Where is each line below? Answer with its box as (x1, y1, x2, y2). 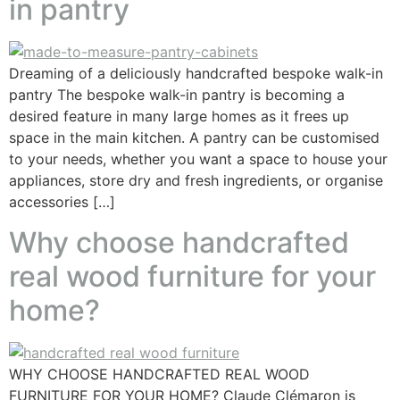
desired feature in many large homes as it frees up (9, 107, 349, 126)
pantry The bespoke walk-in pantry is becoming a (9, 86, 345, 104)
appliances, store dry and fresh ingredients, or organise (9, 171, 383, 190)
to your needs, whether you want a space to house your (9, 150, 387, 169)
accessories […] (9, 193, 115, 212)
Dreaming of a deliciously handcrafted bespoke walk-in (9, 64, 383, 83)
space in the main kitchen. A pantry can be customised (9, 129, 379, 147)
